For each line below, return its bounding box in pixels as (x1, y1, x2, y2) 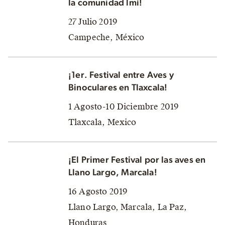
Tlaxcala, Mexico (68, 117, 137, 128)
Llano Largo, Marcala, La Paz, (68, 201, 187, 212)
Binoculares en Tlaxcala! (68, 83, 168, 92)
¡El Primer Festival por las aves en (68, 155, 206, 165)
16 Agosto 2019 (68, 186, 128, 197)
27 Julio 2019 (68, 16, 118, 27)
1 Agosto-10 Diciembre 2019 (68, 101, 179, 112)
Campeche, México (68, 32, 145, 43)
